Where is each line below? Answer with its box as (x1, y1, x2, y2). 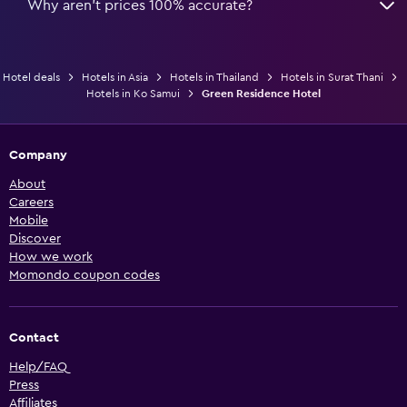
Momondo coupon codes (9, 268, 160, 282)
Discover (9, 232, 61, 245)
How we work (9, 250, 93, 263)
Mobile (9, 213, 48, 227)
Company (9, 148, 67, 162)
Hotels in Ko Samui (86, 87, 180, 99)
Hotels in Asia (81, 71, 148, 83)
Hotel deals (2, 71, 60, 83)
